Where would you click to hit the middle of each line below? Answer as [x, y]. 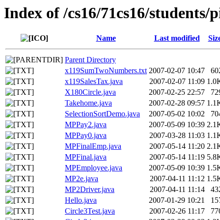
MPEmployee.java [94, 168]
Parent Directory [90, 60]
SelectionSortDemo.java [102, 114]
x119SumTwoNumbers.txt [106, 71]
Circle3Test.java [90, 211]
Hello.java [81, 200]
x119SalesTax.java [94, 82]
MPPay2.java [86, 125]
